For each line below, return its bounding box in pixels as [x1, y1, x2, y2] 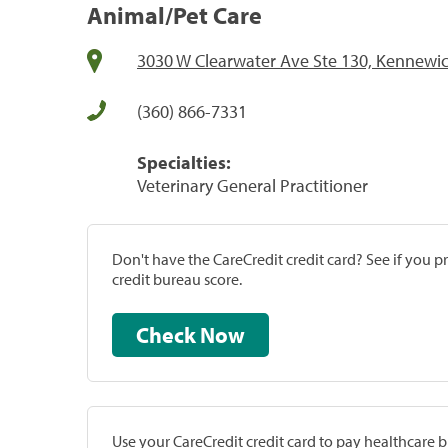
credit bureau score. [112, 268, 242, 289]
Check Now [200, 320, 245, 349]
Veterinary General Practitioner [137, 173, 368, 197]
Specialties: [137, 150, 231, 174]
